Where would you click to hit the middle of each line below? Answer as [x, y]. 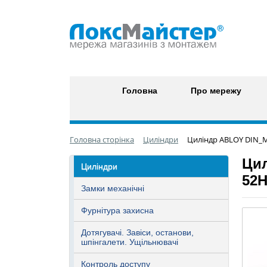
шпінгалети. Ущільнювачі [130, 242]
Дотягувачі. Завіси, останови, [137, 232]
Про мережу [216, 91]
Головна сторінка [102, 139]
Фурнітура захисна [117, 210]
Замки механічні [113, 188]
